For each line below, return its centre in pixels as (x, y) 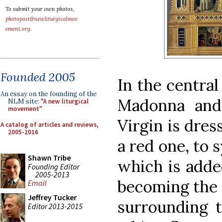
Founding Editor (54, 166)
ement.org (18, 29)
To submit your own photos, (40, 9)
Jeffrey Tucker (52, 197)
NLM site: (24, 101)
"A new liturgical (65, 101)
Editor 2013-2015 (55, 206)
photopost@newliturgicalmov (42, 19)
